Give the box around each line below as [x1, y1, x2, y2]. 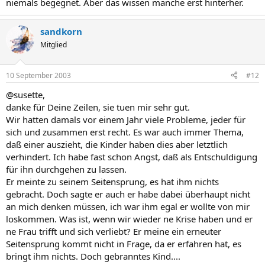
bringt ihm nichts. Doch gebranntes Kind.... [6, 250, 180, 262]
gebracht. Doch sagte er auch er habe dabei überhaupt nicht [6, 188, 250, 200]
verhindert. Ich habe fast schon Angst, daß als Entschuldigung [6, 150, 257, 163]
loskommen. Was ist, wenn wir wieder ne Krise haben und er [6, 212, 253, 225]
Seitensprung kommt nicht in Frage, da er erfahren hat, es [6, 237, 241, 250]
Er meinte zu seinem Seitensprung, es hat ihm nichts [6, 175, 219, 188]
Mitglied [40, 40, 67, 50]
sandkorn [40, 25, 82, 37]
